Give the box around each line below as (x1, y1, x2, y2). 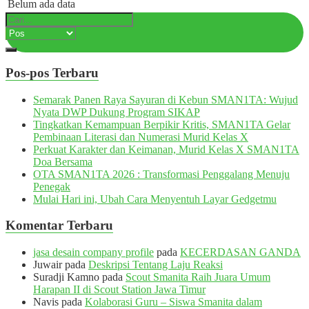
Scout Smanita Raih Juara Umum (126, 271, 270, 283)
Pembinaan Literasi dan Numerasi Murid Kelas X (33, 130, 248, 143)
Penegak (33, 180, 70, 192)
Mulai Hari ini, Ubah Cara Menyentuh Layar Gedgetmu (33, 192, 277, 205)
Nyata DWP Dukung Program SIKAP (33, 106, 200, 118)
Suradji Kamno (33, 271, 99, 283)
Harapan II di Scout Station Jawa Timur (33, 283, 206, 296)
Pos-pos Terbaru (6, 65, 99, 80)
